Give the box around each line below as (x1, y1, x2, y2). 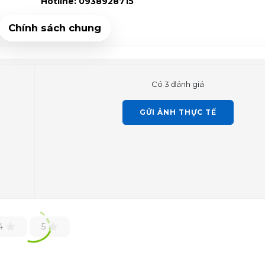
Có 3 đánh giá (151, 79, 205, 89)
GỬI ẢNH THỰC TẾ (139, 107, 216, 117)
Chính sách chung (8, 21, 101, 34)
